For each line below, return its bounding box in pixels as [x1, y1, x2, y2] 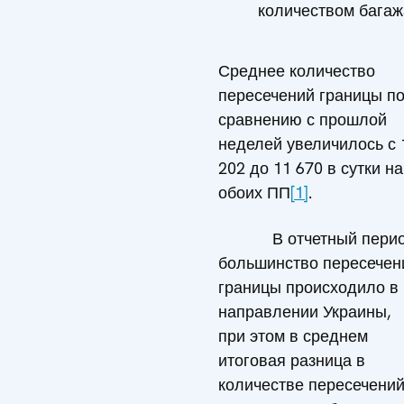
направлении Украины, [218, 301, 390, 323]
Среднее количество [218, 60, 375, 82]
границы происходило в [218, 277, 399, 298]
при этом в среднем [218, 326, 368, 347]
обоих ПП [218, 182, 290, 204]
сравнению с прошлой [218, 109, 387, 131]
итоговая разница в [218, 350, 365, 372]
